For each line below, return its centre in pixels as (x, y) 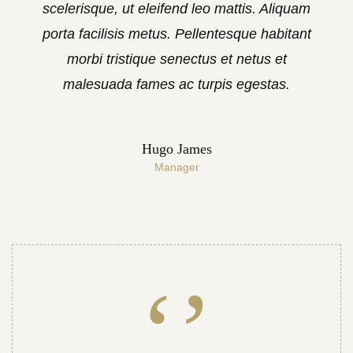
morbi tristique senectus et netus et (176, 59)
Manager (176, 167)
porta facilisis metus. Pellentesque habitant (176, 34)
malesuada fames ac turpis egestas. (176, 84)
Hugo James (176, 149)
